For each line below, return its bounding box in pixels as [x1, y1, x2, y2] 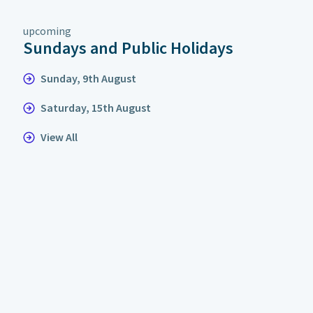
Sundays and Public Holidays [23, 37, 234, 59]
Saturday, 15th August [41, 101, 152, 115]
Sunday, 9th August [41, 71, 137, 85]
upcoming [23, 24, 72, 38]
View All [41, 130, 78, 144]
